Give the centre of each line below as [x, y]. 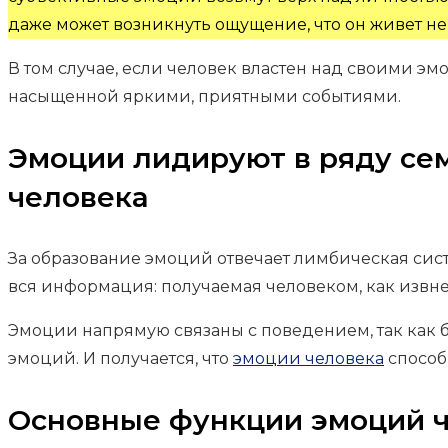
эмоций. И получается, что [120, 358]
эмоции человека [308, 358]
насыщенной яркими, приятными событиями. [204, 96]
